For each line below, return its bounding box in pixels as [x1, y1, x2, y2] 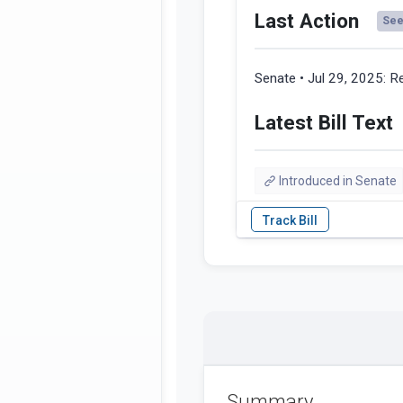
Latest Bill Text [255, 111, 393, 135]
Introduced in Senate [278, 174, 397, 189]
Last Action [255, 9, 359, 33]
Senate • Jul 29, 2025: [255, 70, 390, 87]
